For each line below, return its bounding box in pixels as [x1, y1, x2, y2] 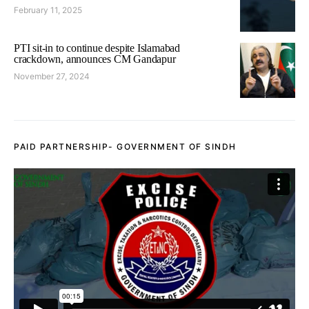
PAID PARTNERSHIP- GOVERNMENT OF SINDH [14, 141, 237, 152]
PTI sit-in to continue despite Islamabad [14, 42, 181, 54]
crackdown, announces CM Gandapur [14, 53, 176, 66]
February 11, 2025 [14, 5, 82, 16]
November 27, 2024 [14, 71, 90, 82]
